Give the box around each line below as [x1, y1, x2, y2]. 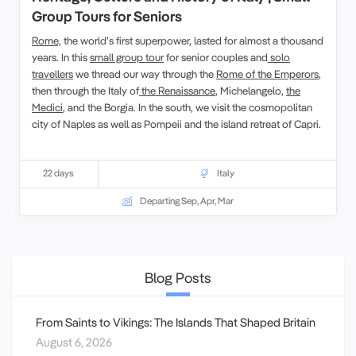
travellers [32, 66, 73, 80]
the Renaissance [139, 83, 215, 97]
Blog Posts [145, 268, 211, 287]
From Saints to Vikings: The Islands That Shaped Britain [36, 314, 315, 330]
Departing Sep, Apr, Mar [140, 194, 234, 207]
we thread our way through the [73, 66, 216, 80]
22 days [43, 166, 75, 179]
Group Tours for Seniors [32, 6, 182, 25]
